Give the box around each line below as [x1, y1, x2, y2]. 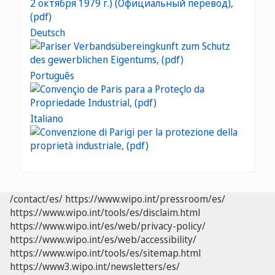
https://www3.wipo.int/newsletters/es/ [10, 260, 180, 274]
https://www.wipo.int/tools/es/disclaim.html [10, 206, 200, 220]
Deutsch [30, 26, 65, 40]
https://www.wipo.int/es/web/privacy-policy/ [10, 219, 206, 233]
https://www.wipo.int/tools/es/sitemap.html [10, 246, 201, 260]
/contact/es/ [10, 192, 63, 206]
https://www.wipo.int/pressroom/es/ [65, 192, 225, 206]
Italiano [30, 112, 63, 126]
